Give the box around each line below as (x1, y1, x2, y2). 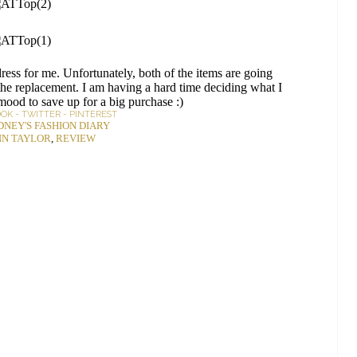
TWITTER (22, 109, 61, 120)
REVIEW (55, 132, 96, 144)
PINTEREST (69, 109, 117, 120)
